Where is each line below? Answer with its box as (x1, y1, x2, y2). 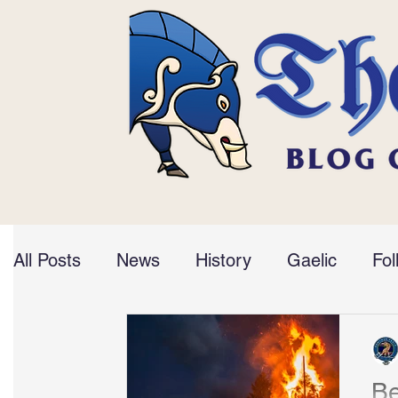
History (195, 249, 251, 271)
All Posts (13, 249, 81, 271)
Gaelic (287, 249, 337, 271)
